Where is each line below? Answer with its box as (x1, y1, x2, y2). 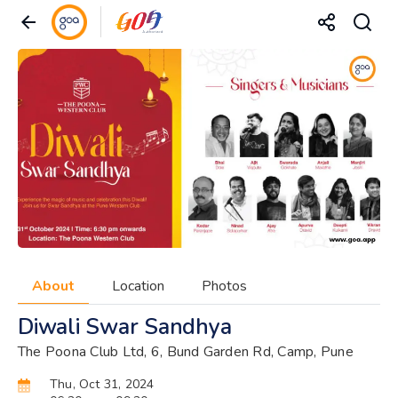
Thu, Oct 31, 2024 (49, 375, 155, 393)
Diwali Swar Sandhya (18, 311, 232, 342)
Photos (202, 275, 247, 296)
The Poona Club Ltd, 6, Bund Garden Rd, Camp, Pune (18, 341, 354, 362)
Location (112, 275, 164, 296)
